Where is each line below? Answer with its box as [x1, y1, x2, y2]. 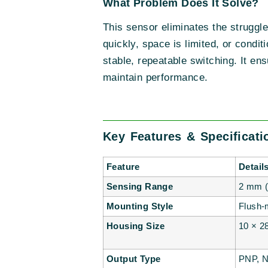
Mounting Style [106, 201, 173, 212]
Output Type [106, 254, 161, 264]
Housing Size [106, 221, 165, 232]
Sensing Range [106, 181, 173, 192]
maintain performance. [103, 72, 208, 84]
